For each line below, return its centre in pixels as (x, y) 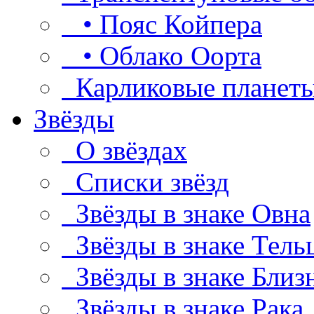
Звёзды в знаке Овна (186, 214)
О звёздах (124, 151)
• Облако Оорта (162, 56)
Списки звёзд (145, 182)
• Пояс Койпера (162, 25)
